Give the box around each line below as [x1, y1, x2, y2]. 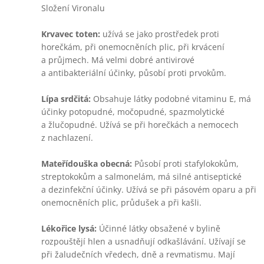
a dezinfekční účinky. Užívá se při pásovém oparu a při [41, 184, 256, 195]
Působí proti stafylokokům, [132, 158, 239, 169]
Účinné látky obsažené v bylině [97, 223, 220, 234]
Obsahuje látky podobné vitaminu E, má [91, 93, 251, 104]
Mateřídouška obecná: [41, 158, 132, 169]
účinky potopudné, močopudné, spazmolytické [41, 106, 225, 117]
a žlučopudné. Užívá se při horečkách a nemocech [41, 119, 239, 130]
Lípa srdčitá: [41, 93, 91, 104]
